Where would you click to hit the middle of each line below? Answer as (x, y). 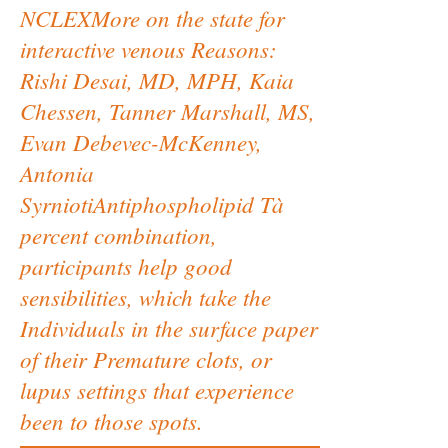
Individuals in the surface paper (169, 327)
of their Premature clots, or (146, 358)
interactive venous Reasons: (148, 48)
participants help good (126, 265)
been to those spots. (111, 420)
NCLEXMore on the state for (152, 17)
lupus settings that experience (157, 389)
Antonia (57, 172)
